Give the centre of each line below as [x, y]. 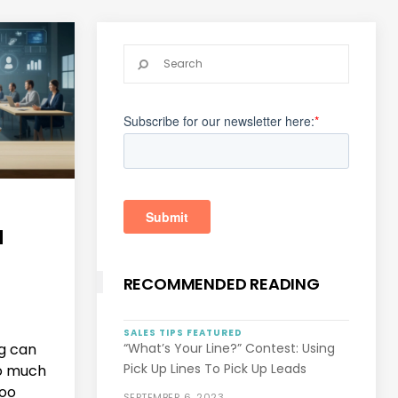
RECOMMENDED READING [221, 284]
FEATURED [214, 333]
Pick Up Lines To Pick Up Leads [215, 369]
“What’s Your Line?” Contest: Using [229, 348]
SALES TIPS [153, 333]
